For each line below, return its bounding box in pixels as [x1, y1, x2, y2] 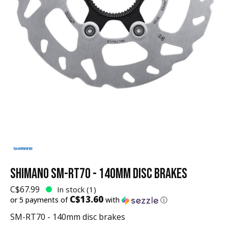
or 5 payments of [10, 194, 70, 205]
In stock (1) [54, 184, 96, 194]
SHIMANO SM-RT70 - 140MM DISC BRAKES [10, 165, 187, 183]
